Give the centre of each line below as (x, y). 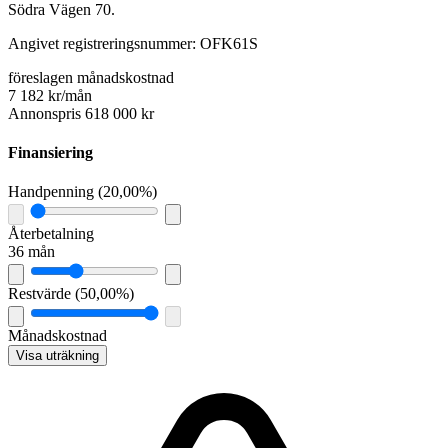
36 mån (31, 252)
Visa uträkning (57, 356)
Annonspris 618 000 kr (81, 113)
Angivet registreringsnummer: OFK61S (133, 43)
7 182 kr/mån (50, 95)
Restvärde (41, 294)
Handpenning (53, 192)
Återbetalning (51, 234)
